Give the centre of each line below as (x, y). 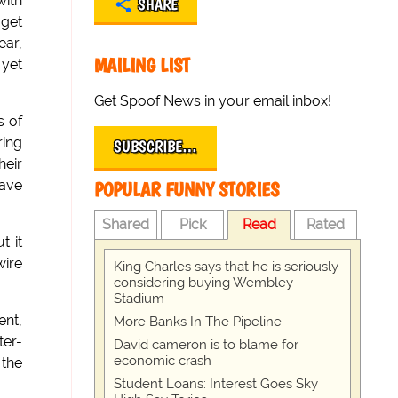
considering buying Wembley (203, 283)
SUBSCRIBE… (155, 147)
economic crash (163, 361)
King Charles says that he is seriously (226, 267)
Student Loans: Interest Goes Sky (216, 384)
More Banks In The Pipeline (198, 322)
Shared (126, 224)
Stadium (139, 298)
